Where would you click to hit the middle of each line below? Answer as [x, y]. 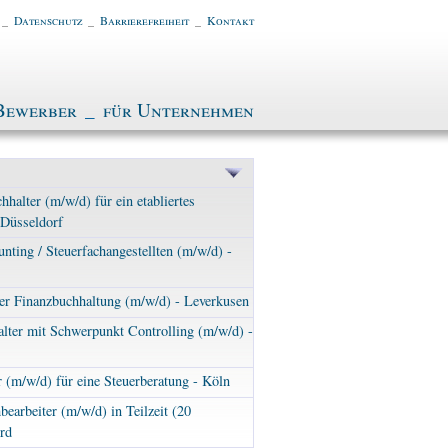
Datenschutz [47, 20]
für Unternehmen [178, 109]
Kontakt [230, 20]
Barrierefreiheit [144, 20]
